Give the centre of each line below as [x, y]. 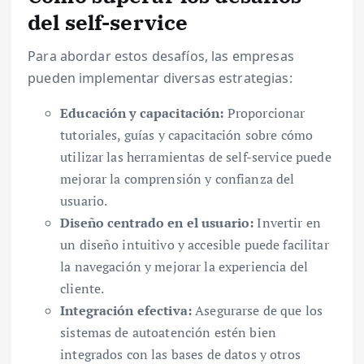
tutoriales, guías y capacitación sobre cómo [187, 135]
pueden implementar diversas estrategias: [160, 78]
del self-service [108, 22]
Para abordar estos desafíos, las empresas [161, 56]
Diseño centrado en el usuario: [157, 223]
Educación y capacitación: [142, 113]
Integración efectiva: [126, 311]
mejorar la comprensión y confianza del [178, 179]
